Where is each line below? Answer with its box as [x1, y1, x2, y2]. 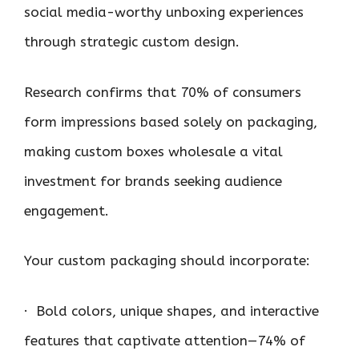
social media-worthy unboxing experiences [24, 4, 304, 20]
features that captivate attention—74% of [24, 332, 305, 349]
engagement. [24, 202, 109, 219]
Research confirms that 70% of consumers [24, 83, 301, 100]
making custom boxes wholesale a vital [24, 143, 283, 159]
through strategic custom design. [24, 34, 240, 50]
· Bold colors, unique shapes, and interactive [24, 302, 319, 319]
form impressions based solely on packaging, [24, 113, 317, 130]
